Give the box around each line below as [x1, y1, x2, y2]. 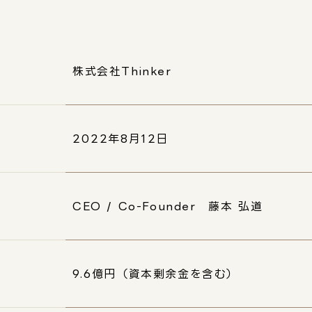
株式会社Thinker [72, 65, 172, 77]
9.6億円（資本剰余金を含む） [72, 267, 240, 280]
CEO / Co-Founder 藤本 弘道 [72, 200, 263, 212]
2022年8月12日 [72, 132, 169, 145]
